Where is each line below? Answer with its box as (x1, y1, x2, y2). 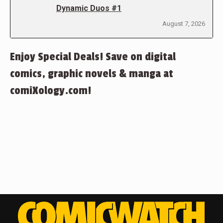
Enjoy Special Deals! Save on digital (10, 50, 176, 63)
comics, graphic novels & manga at (10, 67, 173, 80)
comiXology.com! (10, 84, 91, 97)
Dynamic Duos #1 (56, 3, 121, 13)
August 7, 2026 (162, 20, 205, 27)
